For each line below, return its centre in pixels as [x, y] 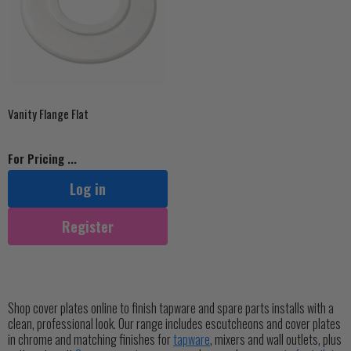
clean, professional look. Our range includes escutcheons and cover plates [174, 324]
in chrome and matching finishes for [90, 339]
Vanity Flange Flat [48, 114]
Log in [88, 189]
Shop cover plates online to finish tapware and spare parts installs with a [171, 308]
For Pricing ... [42, 158]
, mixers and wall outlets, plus [276, 339]
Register [88, 226]
